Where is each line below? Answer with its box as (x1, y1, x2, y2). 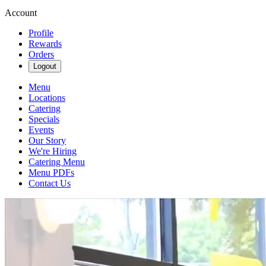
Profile (28, 28, 53, 38)
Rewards (28, 39, 62, 49)
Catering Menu (28, 157, 85, 167)
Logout (33, 62, 56, 71)
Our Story (28, 135, 66, 145)
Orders (28, 49, 54, 59)
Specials (28, 114, 59, 124)
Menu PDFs (28, 167, 74, 178)
